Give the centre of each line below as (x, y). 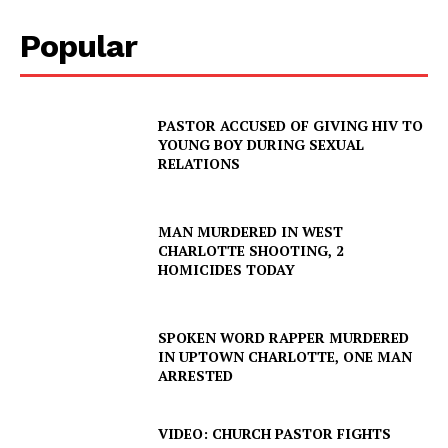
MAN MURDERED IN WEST (251, 232)
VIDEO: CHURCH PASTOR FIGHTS (275, 433)
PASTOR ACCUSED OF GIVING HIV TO (291, 126)
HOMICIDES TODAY (227, 270)
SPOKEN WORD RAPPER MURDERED (284, 337)
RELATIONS (199, 164)
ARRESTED (196, 375)
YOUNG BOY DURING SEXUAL (261, 145)
